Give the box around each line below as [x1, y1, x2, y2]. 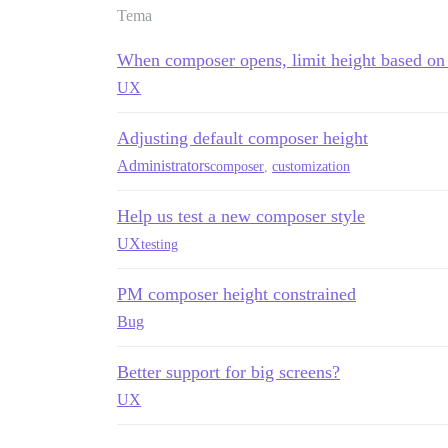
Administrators [117, 157, 210, 174]
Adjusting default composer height [117, 128, 368, 148]
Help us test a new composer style [117, 206, 365, 226]
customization [272, 158, 350, 174]
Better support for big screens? [117, 362, 340, 382]
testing [141, 236, 178, 252]
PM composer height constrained [117, 284, 356, 304]
